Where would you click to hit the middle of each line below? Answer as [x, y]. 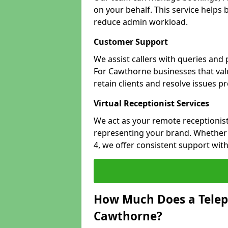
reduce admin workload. [141, 22]
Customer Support [131, 42]
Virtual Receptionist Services [151, 103]
